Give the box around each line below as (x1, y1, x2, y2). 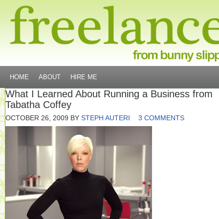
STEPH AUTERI (81, 114, 130, 122)
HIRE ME (70, 73, 97, 81)
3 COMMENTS (138, 114, 184, 122)
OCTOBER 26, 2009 (5, 114, 68, 122)
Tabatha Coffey (5, 99, 71, 110)
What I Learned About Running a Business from (5, 88, 213, 99)
